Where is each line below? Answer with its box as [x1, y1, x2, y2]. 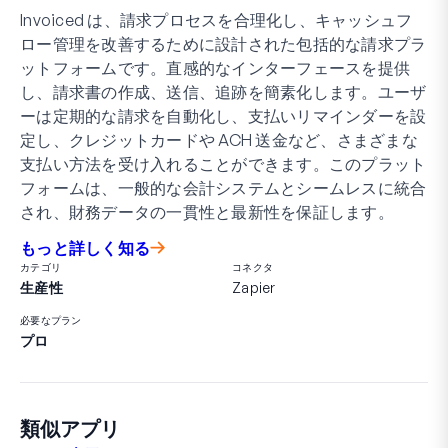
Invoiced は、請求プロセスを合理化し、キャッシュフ [20, 9, 413, 30]
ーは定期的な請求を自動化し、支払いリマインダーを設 [20, 105, 427, 126]
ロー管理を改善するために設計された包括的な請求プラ [20, 33, 427, 54]
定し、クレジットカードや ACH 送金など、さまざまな [20, 129, 418, 150]
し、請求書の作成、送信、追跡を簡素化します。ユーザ [20, 81, 427, 102]
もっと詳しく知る [20, 237, 150, 258]
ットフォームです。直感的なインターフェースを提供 [20, 57, 410, 78]
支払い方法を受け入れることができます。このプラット [20, 153, 427, 174]
